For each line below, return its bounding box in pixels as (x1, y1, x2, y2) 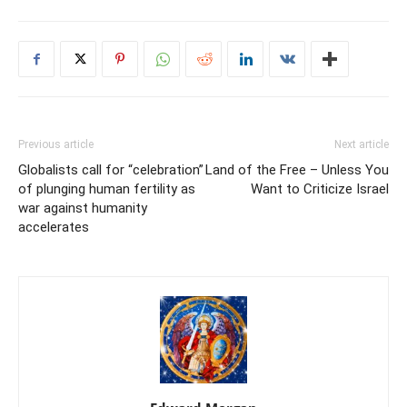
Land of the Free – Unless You (205, 162, 389, 179)
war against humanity (18, 200, 147, 217)
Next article (334, 138, 389, 152)
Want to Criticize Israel (251, 181, 389, 198)
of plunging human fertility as (18, 181, 195, 198)
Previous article (18, 138, 94, 152)
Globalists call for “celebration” (18, 162, 203, 179)
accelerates (18, 219, 89, 236)
